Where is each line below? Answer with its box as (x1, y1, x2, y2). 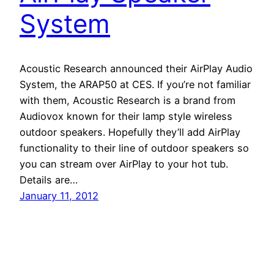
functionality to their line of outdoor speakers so (20, 141, 249, 154)
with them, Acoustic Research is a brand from (20, 94, 235, 106)
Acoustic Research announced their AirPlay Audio (20, 62, 253, 75)
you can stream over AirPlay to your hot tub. (20, 157, 228, 170)
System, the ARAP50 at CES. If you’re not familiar (20, 78, 251, 91)
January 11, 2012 (20, 189, 98, 202)
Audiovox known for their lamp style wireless (20, 109, 232, 122)
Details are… (20, 173, 78, 186)
